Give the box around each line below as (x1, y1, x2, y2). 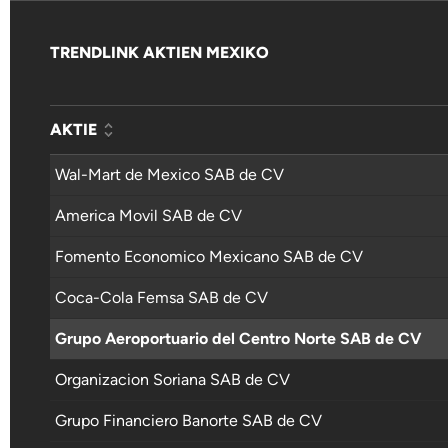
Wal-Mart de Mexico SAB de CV (55, 164, 284, 184)
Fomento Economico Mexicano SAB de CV (55, 246, 363, 266)
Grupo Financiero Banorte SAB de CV (55, 410, 322, 430)
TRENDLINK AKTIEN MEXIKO (50, 42, 269, 62)
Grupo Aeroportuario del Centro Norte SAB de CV (55, 328, 422, 348)
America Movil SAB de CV (55, 205, 242, 225)
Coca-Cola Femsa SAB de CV (55, 287, 268, 307)
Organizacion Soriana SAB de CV (55, 369, 290, 389)
